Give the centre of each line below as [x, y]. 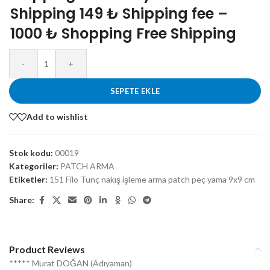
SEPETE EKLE [135, 91]
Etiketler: [28, 179]
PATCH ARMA [87, 166]
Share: [22, 200]
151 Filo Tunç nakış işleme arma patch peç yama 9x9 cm [152, 179]
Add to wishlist [57, 117]
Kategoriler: [34, 166]
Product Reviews [47, 249]
